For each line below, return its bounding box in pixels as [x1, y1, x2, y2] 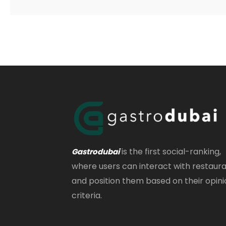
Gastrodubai [72, 146, 120, 157]
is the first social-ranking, [120, 146, 221, 157]
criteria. [72, 190, 102, 201]
